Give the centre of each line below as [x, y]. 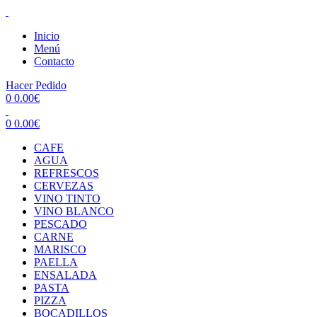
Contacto [54, 61]
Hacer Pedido [36, 85]
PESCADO [60, 224]
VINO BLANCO [74, 211]
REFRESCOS [67, 173]
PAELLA [56, 262]
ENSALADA [65, 275]
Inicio [47, 36]
